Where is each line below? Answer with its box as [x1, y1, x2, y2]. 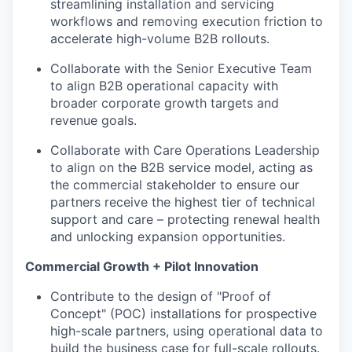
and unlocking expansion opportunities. [50, 229, 285, 244]
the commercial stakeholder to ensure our [50, 177, 299, 192]
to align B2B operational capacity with [50, 78, 278, 93]
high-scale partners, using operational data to [50, 323, 323, 339]
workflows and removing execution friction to [50, 13, 323, 29]
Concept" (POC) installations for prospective [50, 306, 317, 321]
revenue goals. [50, 112, 137, 128]
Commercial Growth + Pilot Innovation [25, 258, 258, 274]
